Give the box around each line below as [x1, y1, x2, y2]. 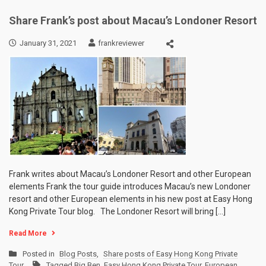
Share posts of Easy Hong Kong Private [103, 249, 237, 258]
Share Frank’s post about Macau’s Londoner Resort [9, 14, 257, 27]
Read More [9, 229, 47, 237]
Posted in [23, 249, 56, 258]
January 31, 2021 [20, 39, 77, 48]
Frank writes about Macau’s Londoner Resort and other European [9, 169, 251, 179]
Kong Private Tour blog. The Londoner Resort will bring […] [9, 207, 226, 216]
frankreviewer [98, 39, 144, 48]
